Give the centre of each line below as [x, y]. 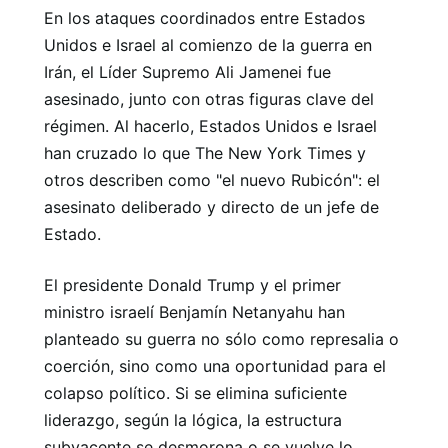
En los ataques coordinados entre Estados [204, 18]
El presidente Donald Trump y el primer [192, 285]
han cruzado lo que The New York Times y [205, 153]
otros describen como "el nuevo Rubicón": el [212, 180]
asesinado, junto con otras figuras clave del [209, 99]
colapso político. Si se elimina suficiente [195, 393]
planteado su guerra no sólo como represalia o [221, 339]
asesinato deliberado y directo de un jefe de [211, 207]
